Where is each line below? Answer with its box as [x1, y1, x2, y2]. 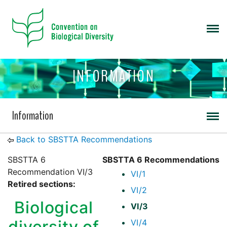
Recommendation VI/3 [8, 167, 93, 177]
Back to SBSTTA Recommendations [16, 134, 152, 145]
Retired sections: [8, 179, 75, 190]
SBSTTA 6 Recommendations [102, 155, 219, 165]
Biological [14, 198, 93, 218]
